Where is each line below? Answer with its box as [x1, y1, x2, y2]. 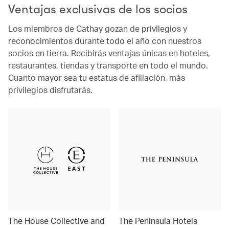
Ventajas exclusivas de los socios [8, 2, 188, 16]
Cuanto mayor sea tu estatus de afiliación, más [8, 72, 185, 83]
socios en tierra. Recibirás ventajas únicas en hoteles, [8, 47, 210, 58]
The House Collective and [8, 215, 105, 226]
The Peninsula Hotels [119, 215, 197, 226]
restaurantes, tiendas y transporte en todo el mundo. [8, 59, 208, 71]
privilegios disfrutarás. [8, 84, 93, 95]
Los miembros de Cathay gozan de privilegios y [8, 22, 187, 34]
